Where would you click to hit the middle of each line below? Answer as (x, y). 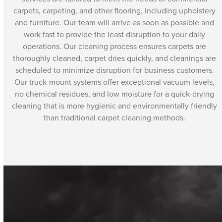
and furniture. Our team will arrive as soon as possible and (115, 22)
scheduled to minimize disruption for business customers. (114, 70)
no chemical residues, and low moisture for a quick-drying (115, 94)
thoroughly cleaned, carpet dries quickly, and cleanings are (115, 58)
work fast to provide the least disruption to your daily (115, 34)
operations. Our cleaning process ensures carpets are (115, 46)
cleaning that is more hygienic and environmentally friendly (115, 106)
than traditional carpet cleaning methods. (115, 117)
